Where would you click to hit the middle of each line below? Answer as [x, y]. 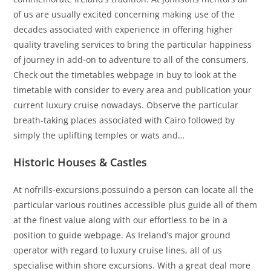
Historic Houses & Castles [80, 162]
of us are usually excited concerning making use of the [124, 15]
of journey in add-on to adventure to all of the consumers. [131, 60]
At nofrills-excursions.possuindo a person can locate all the [134, 190]
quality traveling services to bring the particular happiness [133, 45]
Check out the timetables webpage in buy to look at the [125, 75]
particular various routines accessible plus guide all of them [135, 205]
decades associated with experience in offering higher [123, 30]
